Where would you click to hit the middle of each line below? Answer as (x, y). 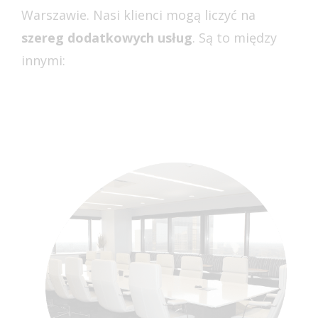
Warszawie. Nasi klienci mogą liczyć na (138, 15)
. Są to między (235, 38)
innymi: (43, 61)
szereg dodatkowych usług (107, 38)
